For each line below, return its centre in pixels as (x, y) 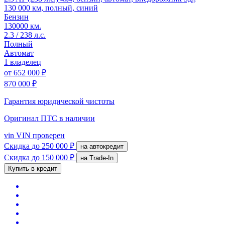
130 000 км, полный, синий (51, 8)
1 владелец (23, 62)
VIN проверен (39, 135)
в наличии (77, 118)
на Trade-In (101, 158)
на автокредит (106, 146)
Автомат (19, 53)
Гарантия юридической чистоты (59, 101)
